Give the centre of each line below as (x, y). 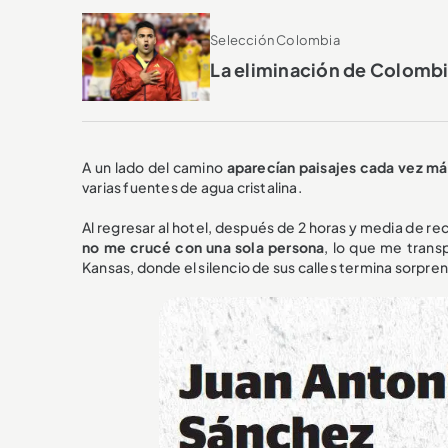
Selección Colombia (275, 40)
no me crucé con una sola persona (203, 247)
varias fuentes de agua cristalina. (192, 187)
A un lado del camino (154, 167)
